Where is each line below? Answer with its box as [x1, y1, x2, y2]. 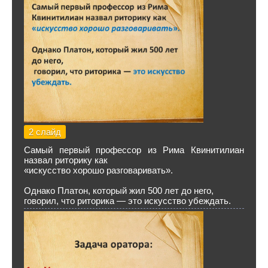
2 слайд [29, 127, 61, 137]
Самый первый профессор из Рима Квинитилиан [24, 145, 244, 155]
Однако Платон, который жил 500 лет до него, [24, 185, 214, 196]
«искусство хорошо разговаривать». [24, 165, 173, 175]
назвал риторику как [24, 155, 108, 165]
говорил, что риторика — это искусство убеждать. [24, 196, 231, 206]
